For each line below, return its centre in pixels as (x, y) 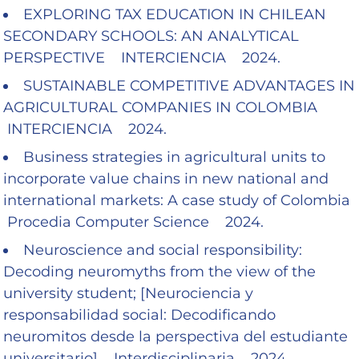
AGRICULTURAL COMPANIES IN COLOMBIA (164, 107)
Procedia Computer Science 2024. (133, 222)
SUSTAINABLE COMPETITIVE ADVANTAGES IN (189, 85)
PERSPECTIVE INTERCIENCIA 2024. (142, 57)
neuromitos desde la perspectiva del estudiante (175, 336)
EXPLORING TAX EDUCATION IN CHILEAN (175, 14)
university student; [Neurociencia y (128, 293)
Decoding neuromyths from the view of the (159, 271)
